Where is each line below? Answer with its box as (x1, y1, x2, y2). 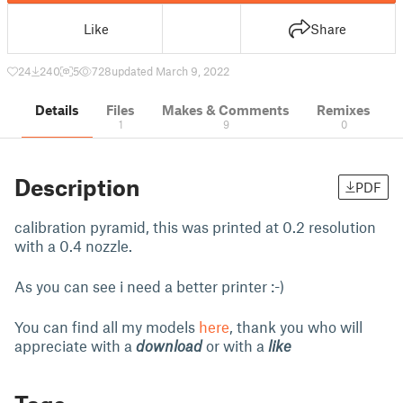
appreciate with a (14, 336, 136, 354)
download (136, 336, 202, 354)
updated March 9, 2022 (112, 64, 229, 78)
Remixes (317, 102, 371, 118)
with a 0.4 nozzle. (14, 237, 132, 255)
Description (14, 174, 139, 201)
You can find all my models (14, 318, 199, 336)
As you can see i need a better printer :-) (14, 277, 284, 295)
